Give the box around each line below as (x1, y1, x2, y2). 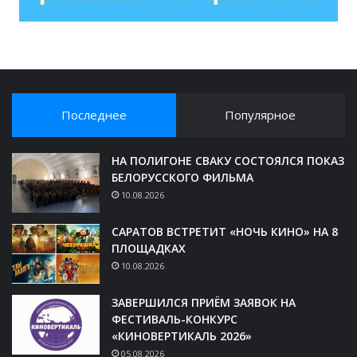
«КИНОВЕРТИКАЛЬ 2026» (112, 328, 252, 344)
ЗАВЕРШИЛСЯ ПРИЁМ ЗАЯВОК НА (112, 295, 296, 311)
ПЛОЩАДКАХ (112, 241, 186, 257)
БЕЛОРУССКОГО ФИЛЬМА (112, 170, 253, 186)
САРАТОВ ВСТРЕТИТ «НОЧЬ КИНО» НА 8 (112, 224, 338, 240)
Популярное (225, 107, 296, 124)
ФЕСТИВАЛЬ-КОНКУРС (112, 312, 237, 328)
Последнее (61, 107, 127, 124)
